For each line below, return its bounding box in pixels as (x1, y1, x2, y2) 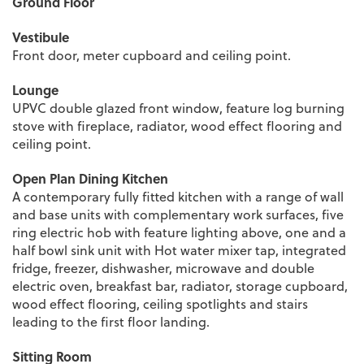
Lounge (12, 80, 58, 99)
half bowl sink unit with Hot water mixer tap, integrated (12, 240, 346, 259)
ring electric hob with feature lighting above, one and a (12, 223, 346, 241)
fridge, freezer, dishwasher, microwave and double (12, 258, 314, 277)
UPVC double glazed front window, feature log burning (12, 98, 344, 117)
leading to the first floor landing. (12, 312, 210, 331)
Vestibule (12, 27, 69, 46)
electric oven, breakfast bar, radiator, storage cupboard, (12, 276, 348, 295)
